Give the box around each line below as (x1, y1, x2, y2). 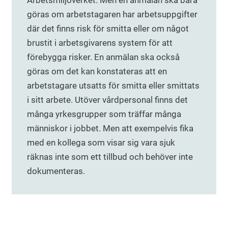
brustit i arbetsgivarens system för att (27, 38, 173, 48)
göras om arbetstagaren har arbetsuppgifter (27, 9, 197, 20)
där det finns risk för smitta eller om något (27, 23, 189, 34)
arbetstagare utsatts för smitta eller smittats (27, 80, 199, 91)
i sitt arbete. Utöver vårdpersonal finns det (27, 95, 188, 105)
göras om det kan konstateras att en (27, 66, 167, 77)
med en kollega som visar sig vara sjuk (27, 137, 175, 148)
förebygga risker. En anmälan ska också (27, 52, 180, 63)
